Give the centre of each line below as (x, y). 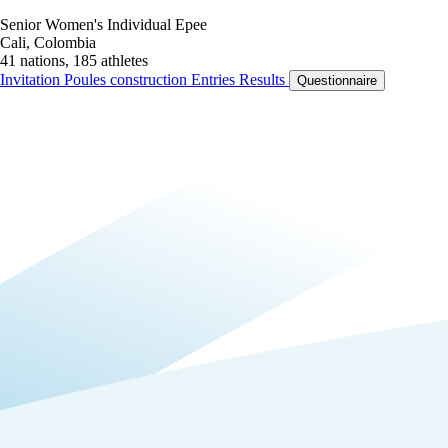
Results (264, 79)
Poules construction (127, 79)
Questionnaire (337, 80)
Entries (215, 79)
